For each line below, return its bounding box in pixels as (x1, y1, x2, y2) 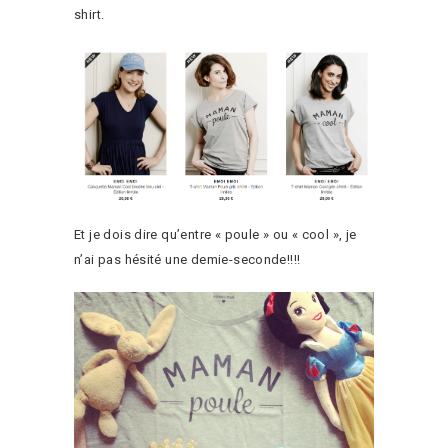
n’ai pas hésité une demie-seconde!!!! (74, 251, 301, 267)
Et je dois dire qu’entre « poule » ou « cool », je (74, 226, 357, 242)
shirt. (74, 7, 105, 22)
